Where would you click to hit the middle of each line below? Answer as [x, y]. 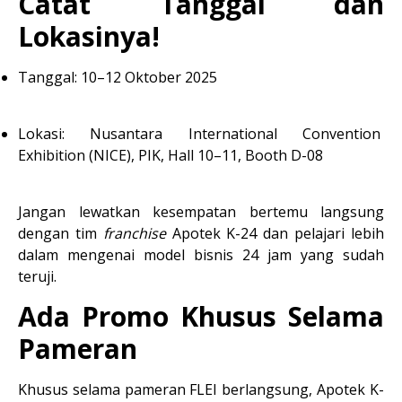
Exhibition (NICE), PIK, [93, 155]
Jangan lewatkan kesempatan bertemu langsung [201, 212]
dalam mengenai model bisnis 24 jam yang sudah [201, 255]
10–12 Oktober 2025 [147, 77]
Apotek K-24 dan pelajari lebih [275, 233]
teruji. [37, 276]
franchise [134, 233]
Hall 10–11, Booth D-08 [245, 155]
